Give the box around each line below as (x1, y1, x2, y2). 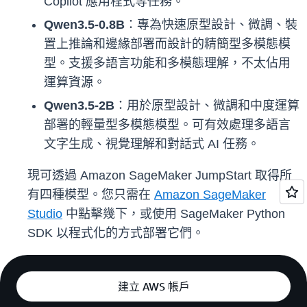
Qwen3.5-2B (44, 99, 114, 113)
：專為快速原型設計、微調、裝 (125, 18, 297, 32)
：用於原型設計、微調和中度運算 (114, 99, 299, 113)
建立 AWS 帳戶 (117, 280, 190, 294)
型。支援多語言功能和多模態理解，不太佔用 (44, 56, 291, 71)
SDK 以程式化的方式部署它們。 (27, 226, 204, 241)
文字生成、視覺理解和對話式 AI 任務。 (44, 137, 260, 151)
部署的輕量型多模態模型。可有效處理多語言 (44, 118, 291, 132)
